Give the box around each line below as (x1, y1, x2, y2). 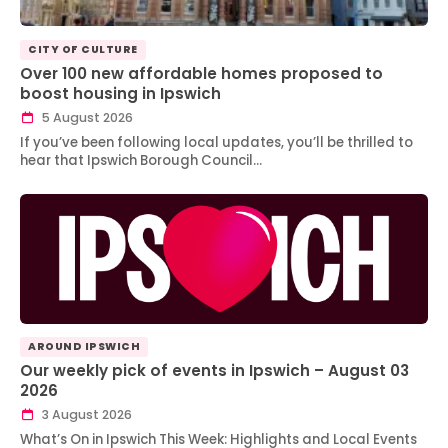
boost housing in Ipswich (20, 82, 221, 104)
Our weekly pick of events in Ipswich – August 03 (20, 359, 409, 381)
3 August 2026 (38, 406, 132, 424)
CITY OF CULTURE (28, 42, 138, 58)
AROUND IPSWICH (28, 339, 141, 355)
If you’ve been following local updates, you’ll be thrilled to (20, 132, 413, 152)
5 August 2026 (38, 109, 133, 127)
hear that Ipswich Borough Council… (20, 150, 262, 170)
